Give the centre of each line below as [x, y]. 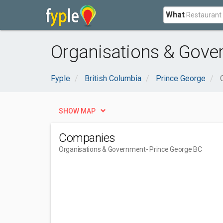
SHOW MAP [77, 111]
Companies [87, 138]
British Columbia [113, 78]
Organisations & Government [102, 149]
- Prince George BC [174, 149]
